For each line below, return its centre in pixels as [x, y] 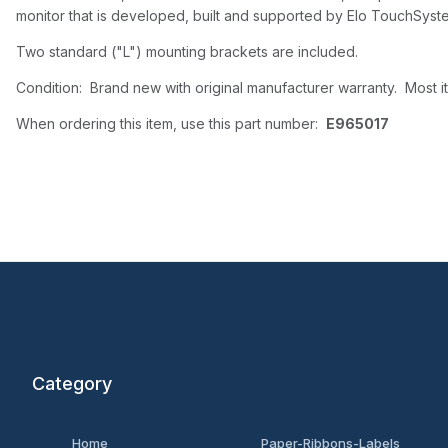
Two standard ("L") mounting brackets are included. [187, 51]
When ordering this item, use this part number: [171, 123]
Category [72, 383]
